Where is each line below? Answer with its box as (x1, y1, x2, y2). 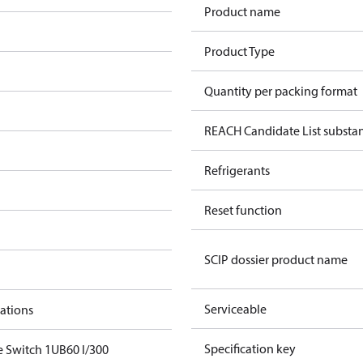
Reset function (204, 202, 282, 218)
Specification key (204, 340, 296, 357)
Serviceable (204, 301, 267, 317)
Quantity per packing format (204, 83, 357, 99)
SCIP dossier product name (204, 251, 348, 267)
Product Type (204, 43, 275, 59)
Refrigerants (204, 162, 270, 178)
